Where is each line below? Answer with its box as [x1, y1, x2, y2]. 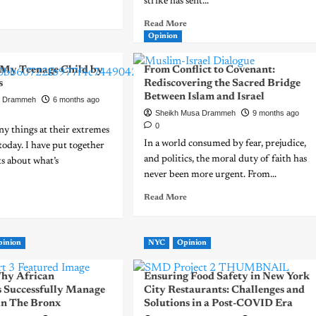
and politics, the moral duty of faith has [143, 154, 307, 164]
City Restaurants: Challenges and [143, 285, 305, 296]
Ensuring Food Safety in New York [143, 272, 310, 282]
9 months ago [252, 109, 299, 117]
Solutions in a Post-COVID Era [143, 298, 293, 309]
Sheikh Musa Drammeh [154, 109, 236, 117]
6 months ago [53, 95, 100, 104]
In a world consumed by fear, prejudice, [143, 139, 306, 149]
